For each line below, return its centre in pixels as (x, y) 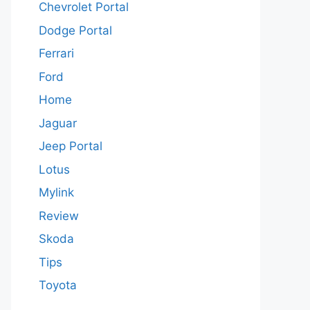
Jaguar (58, 123)
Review (59, 216)
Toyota (58, 285)
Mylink (56, 192)
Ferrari (56, 53)
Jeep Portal (71, 146)
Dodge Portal (75, 30)
